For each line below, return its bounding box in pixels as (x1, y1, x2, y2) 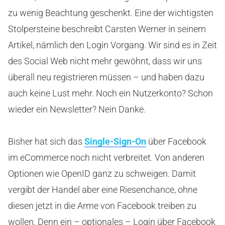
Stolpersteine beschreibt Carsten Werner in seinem (8, 24, 206, 35)
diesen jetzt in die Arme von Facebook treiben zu (8, 200, 196, 211)
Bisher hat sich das (8, 136, 84, 147)
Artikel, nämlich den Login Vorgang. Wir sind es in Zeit (8, 40, 217, 51)
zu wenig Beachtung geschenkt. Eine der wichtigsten (8, 8, 213, 19)
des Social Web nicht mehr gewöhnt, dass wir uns (8, 56, 202, 67)
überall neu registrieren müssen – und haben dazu (8, 72, 204, 83)
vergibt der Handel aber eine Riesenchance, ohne (8, 184, 197, 195)
